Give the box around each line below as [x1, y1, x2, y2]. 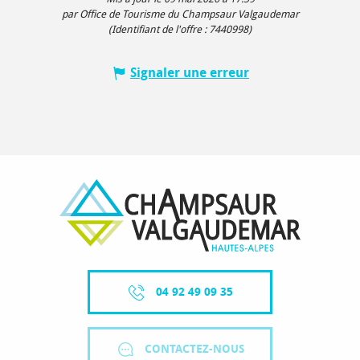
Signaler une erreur [130, 64, 249, 80]
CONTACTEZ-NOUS [145, 342, 244, 357]
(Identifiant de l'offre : [108, 22, 209, 35]
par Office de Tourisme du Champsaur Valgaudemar [61, 7, 299, 20]
